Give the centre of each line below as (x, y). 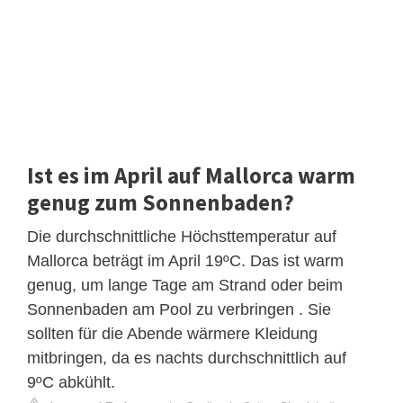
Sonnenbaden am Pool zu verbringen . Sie (179, 309)
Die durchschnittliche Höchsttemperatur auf (182, 236)
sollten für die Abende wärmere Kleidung (172, 333)
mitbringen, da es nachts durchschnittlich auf (187, 358)
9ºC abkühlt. (71, 382)
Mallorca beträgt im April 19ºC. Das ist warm (185, 260)
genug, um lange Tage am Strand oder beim (185, 285)
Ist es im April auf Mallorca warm (191, 175)
